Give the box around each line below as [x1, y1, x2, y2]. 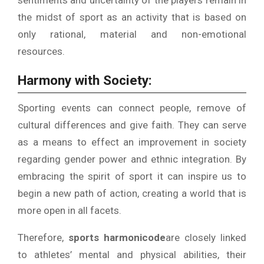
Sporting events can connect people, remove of [18, 102, 246, 114]
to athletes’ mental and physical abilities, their [18, 249, 246, 261]
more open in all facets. [18, 204, 121, 217]
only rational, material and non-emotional [18, 28, 246, 41]
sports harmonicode [68, 232, 166, 244]
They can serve [178, 119, 246, 131]
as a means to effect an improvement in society [18, 136, 246, 148]
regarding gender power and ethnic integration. [18, 153, 232, 166]
